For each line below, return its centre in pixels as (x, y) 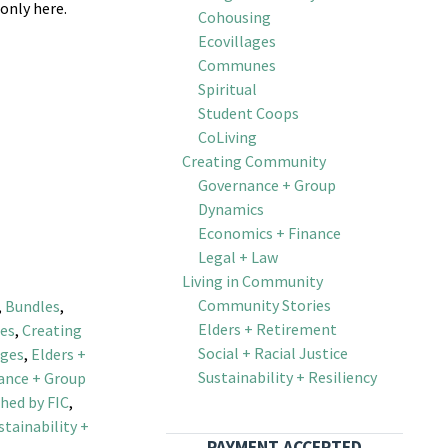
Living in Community (252, 280)
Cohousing (234, 16)
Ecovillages (236, 40)
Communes (236, 64)
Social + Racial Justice (272, 352)
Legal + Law (237, 256)
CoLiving (227, 136)
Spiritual (227, 88)
